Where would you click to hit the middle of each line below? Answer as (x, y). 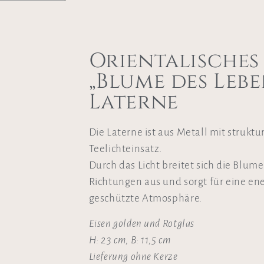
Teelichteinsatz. (126, 149)
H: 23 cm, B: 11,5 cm (130, 240)
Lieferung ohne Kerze (133, 256)
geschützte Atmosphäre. (145, 199)
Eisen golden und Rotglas (141, 223)
